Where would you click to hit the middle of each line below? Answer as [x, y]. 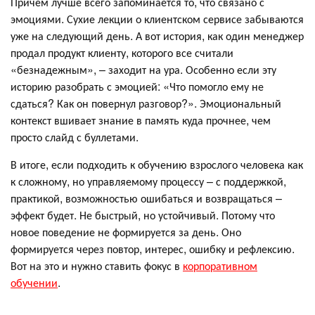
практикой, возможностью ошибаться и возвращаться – [146, 198]
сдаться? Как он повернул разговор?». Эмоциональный [146, 103]
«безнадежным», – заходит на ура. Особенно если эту [143, 70]
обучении [34, 283]
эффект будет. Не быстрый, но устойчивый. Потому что [143, 215]
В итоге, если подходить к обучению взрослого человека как [157, 165]
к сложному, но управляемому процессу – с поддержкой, [148, 181]
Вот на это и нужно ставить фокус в [97, 266]
